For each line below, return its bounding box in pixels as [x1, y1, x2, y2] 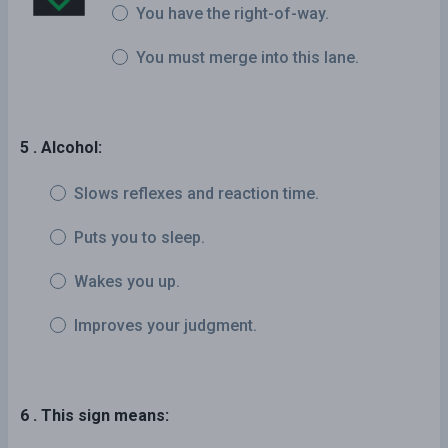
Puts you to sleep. [74, 227, 205, 247]
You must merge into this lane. [136, 47, 359, 67]
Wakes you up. [74, 271, 180, 291]
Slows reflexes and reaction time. [74, 183, 319, 203]
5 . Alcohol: [20, 137, 102, 157]
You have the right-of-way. [136, 3, 329, 23]
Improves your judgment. [74, 315, 257, 335]
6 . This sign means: [20, 405, 169, 425]
